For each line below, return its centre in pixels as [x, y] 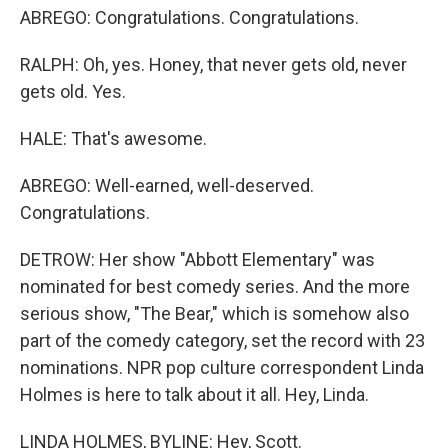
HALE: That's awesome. [113, 138]
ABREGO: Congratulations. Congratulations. [189, 17]
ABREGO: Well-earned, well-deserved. [167, 185]
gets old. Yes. [73, 91]
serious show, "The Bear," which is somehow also [214, 313]
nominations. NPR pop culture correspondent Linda [222, 367]
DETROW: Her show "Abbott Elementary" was [197, 259]
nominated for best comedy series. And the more [215, 286]
